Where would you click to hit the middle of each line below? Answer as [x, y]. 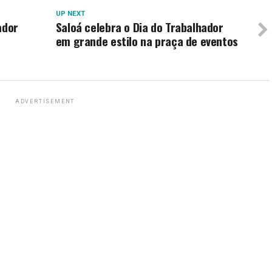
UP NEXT [70, 14]
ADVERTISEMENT [45, 101]
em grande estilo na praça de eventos [147, 41]
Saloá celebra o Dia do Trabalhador [139, 27]
